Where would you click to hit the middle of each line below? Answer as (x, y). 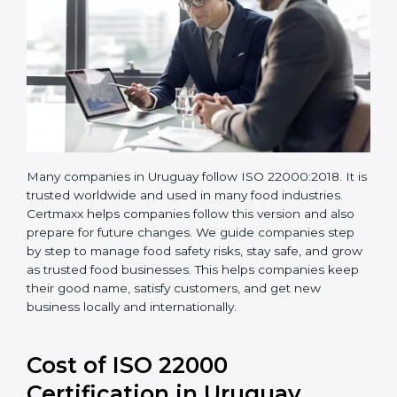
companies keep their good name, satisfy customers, (186, 373)
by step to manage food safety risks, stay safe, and (177, 335)
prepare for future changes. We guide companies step (191, 317)
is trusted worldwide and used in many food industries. (191, 280)
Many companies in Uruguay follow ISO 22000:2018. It (191, 261)
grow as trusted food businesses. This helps (158, 354)
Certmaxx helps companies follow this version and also (191, 298)
